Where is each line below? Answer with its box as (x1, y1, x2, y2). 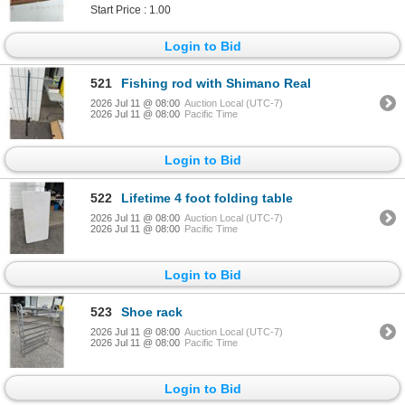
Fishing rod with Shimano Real (121, 76, 311, 91)
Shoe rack (121, 305, 183, 320)
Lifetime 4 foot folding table (121, 190, 293, 205)
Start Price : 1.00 (90, 3, 171, 16)
